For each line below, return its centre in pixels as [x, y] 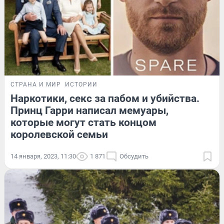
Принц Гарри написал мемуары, [89, 110]
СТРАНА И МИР [36, 84]
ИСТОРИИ [81, 84]
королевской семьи [59, 134]
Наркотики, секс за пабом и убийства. [105, 98]
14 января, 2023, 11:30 [43, 156]
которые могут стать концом [83, 122]
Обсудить [134, 156]
